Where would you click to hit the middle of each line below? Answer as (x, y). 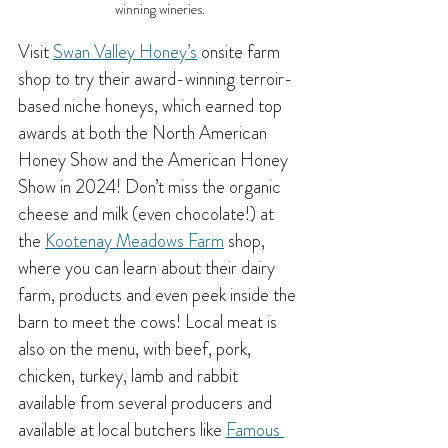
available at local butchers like (122, 429)
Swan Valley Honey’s (125, 51)
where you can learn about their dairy (148, 267)
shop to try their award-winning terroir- (155, 78)
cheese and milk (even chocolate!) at (148, 213)
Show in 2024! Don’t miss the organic (151, 186)
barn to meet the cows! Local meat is (149, 321)
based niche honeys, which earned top (152, 105)
